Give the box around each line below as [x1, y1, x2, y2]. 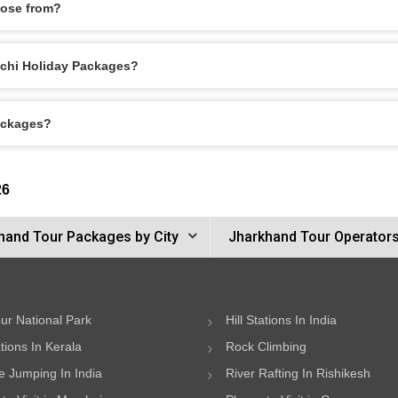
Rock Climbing [226, 339, 306, 354]
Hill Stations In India [226, 313, 337, 327]
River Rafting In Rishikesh [226, 366, 370, 380]
